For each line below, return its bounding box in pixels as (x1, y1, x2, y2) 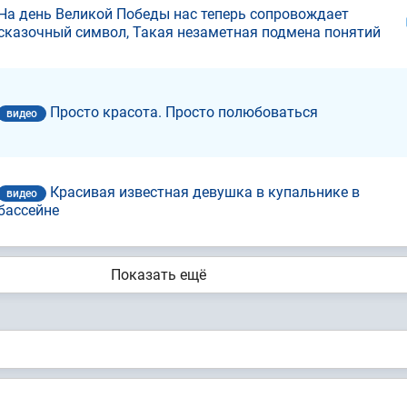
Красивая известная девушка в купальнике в (50, 183, 360, 201)
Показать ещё (110, 265, 206, 283)
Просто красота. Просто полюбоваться (50, 103, 318, 121)
